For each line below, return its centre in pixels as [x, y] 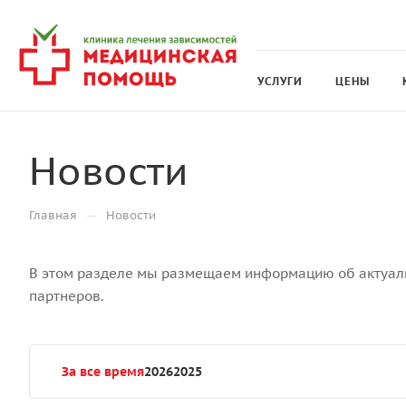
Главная [53, 215]
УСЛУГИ [280, 81]
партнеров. [67, 296]
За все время [103, 372]
